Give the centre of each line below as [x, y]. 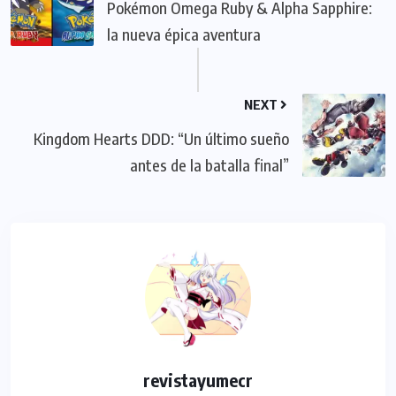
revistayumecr [198, 380]
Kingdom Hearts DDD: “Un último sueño [161, 139]
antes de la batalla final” [209, 165]
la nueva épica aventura [184, 34]
